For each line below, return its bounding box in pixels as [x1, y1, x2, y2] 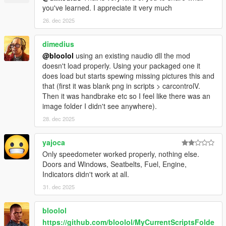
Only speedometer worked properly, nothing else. [42, 148, 199, 159]
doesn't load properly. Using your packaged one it [42, 60, 200, 71]
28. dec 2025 [43, 114, 75, 123]
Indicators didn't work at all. [42, 168, 129, 179]
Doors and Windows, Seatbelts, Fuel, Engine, [42, 158, 187, 169]
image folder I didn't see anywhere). [42, 100, 157, 111]
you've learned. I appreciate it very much [42, 2, 172, 13]
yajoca [42, 137, 65, 147]
